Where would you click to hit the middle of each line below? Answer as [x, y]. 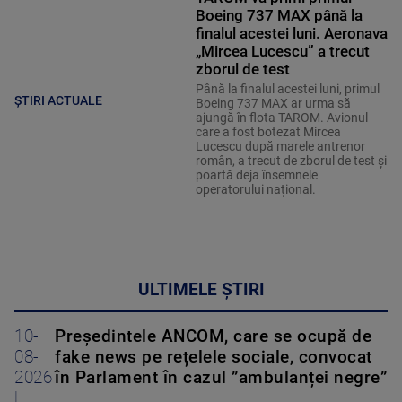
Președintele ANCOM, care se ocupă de [213, 336]
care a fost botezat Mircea [268, 131]
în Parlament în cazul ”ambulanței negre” [221, 377]
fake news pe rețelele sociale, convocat [214, 357]
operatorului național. [255, 189]
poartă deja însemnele [256, 175]
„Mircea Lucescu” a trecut [282, 51]
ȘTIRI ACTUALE [58, 100]
